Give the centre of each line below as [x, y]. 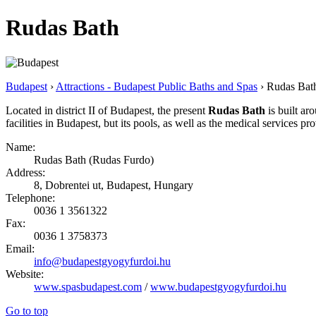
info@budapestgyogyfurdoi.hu [102, 261]
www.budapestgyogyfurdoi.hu [218, 286]
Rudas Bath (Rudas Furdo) [94, 159]
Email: [20, 248]
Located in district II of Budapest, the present [107, 110]
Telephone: [30, 197]
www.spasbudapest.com [88, 286]
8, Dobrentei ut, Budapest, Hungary [114, 185]
